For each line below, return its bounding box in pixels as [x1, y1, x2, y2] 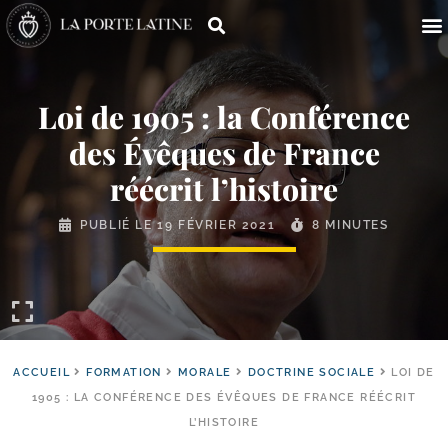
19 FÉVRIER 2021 [157, 218, 276, 232]
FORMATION [86, 366, 162, 379]
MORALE [178, 366, 232, 379]
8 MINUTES [312, 218, 389, 232]
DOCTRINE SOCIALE [247, 366, 376, 379]
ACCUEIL [13, 366, 71, 379]
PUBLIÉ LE [80, 218, 158, 232]
